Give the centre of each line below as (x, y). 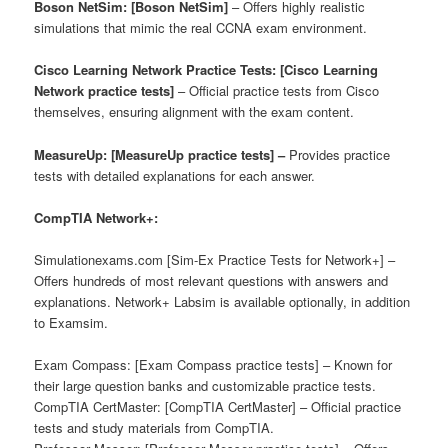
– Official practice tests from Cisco (279, 91)
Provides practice (340, 154)
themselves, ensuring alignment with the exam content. (194, 112)
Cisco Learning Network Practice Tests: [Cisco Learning (206, 70)
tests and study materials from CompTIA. (154, 427)
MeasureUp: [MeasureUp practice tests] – (162, 154)
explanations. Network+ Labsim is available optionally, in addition (222, 301)
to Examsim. (71, 322)
